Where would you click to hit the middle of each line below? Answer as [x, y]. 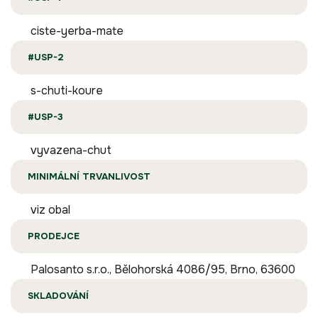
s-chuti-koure [67, 91]
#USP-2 [45, 57]
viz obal [50, 210]
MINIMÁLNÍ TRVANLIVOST [89, 177]
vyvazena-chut [71, 150]
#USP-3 [45, 117]
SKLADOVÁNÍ [58, 296]
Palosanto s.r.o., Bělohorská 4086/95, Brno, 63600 [163, 270]
